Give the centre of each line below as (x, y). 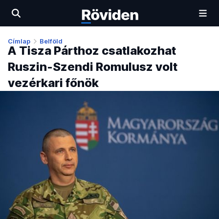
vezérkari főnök (53, 83)
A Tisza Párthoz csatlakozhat (92, 51)
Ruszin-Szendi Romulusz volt (93, 67)
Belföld (51, 41)
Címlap (19, 41)
